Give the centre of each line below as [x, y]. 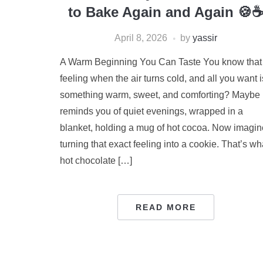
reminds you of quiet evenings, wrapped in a [151, 111]
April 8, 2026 [141, 38]
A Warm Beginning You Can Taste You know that [161, 62]
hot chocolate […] [96, 161]
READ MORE [166, 207]
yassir [205, 38]
